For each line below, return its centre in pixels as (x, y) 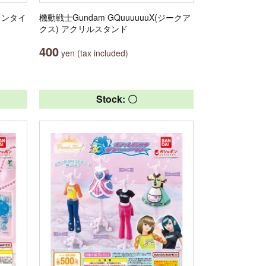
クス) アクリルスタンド (83, 28)
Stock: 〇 (116, 99)
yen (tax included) (94, 53)
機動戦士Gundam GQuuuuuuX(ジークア (115, 17)
